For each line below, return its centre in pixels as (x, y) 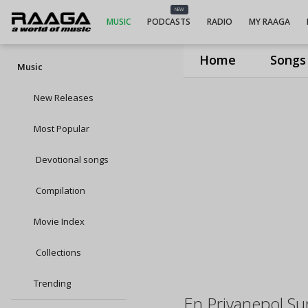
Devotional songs (71, 159)
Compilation (59, 190)
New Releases (64, 98)
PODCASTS (168, 22)
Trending (52, 283)
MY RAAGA (269, 22)
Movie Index (59, 221)
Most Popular (62, 129)
